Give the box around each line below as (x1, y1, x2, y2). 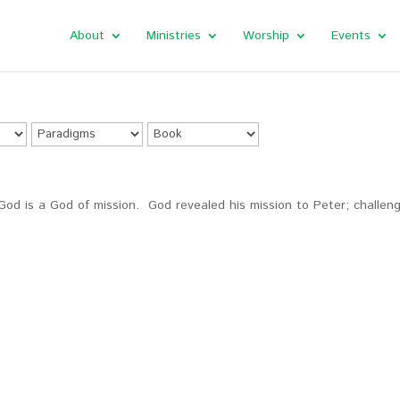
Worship (242, 27, 289, 45)
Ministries (146, 27, 201, 45)
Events (330, 27, 371, 45)
